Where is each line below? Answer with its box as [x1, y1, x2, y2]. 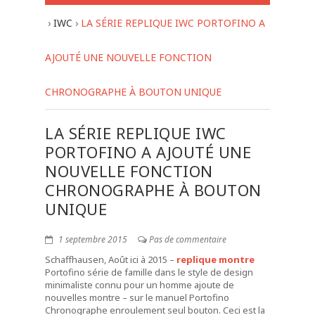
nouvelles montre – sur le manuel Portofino [45, 291, 229, 304]
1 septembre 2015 [56, 233, 127, 245]
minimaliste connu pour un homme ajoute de [45, 278, 234, 291]
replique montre [176, 253, 255, 266]
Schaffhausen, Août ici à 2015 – [45, 253, 176, 266]
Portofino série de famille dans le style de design [45, 266, 253, 278]
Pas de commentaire [149, 233, 226, 245]
